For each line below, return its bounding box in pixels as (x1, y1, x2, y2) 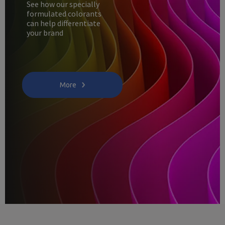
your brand (26, 27, 63, 38)
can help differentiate (26, 18, 100, 28)
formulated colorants (26, 8, 101, 19)
